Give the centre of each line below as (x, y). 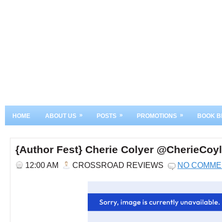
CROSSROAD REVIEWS (118, 165)
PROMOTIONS (157, 116)
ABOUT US (61, 116)
